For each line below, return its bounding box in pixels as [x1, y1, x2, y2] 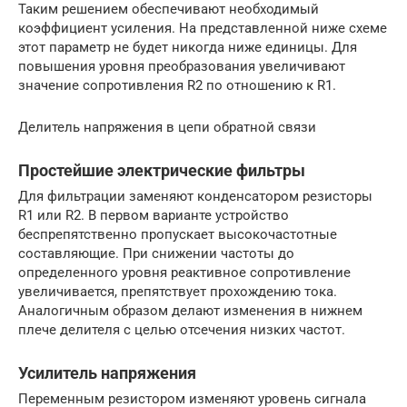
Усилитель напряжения [18, 363, 196, 383]
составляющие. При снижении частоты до [18, 245, 294, 263]
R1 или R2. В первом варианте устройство [18, 207, 289, 224]
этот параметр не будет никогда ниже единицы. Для [18, 39, 357, 56]
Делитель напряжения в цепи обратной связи [18, 119, 316, 136]
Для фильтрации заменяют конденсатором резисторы [18, 188, 372, 205]
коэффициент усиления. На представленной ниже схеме [18, 20, 387, 37]
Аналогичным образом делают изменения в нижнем [18, 303, 362, 320]
